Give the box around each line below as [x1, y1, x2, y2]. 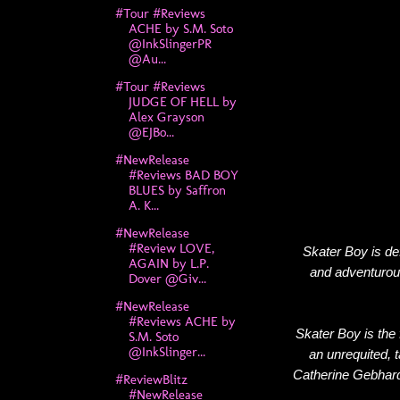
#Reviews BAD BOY [128, 166, 238, 183]
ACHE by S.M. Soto [128, 20, 233, 37]
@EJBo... [128, 123, 174, 140]
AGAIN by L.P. [128, 254, 209, 271]
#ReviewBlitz [114, 371, 187, 387]
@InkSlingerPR [128, 35, 212, 52]
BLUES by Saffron [128, 181, 226, 198]
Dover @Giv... [128, 270, 206, 287]
